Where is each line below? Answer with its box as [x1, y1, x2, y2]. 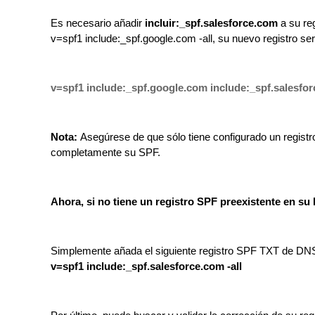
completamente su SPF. [51, 147, 160, 158]
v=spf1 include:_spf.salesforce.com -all [51, 261, 242, 272]
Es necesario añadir [51, 18, 145, 29]
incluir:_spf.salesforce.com [145, 18, 278, 29]
